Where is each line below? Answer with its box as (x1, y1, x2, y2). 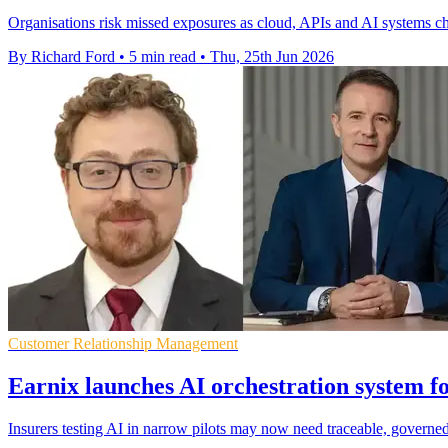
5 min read (129, 47, 196, 65)
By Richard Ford (8, 47, 115, 65)
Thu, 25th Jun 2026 (210, 47, 334, 65)
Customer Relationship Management (8, 334, 238, 352)
